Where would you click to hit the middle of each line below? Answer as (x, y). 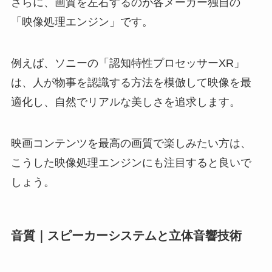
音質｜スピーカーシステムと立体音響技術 (126, 236)
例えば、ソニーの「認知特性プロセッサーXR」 (127, 63)
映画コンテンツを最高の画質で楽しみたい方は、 (131, 143)
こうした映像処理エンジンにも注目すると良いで (131, 162)
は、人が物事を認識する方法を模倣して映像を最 (131, 83)
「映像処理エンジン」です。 (82, 22)
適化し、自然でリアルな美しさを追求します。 (125, 102)
